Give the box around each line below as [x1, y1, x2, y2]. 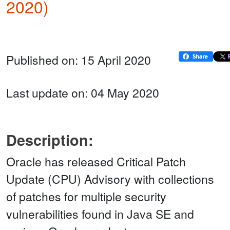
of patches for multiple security [6, 188, 166, 205]
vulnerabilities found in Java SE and [6, 205, 194, 223]
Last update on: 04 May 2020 [6, 84, 159, 102]
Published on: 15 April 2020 [6, 51, 151, 69]
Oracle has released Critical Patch [6, 153, 186, 170]
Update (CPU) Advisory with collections [6, 170, 214, 188]
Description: [6, 129, 93, 151]
